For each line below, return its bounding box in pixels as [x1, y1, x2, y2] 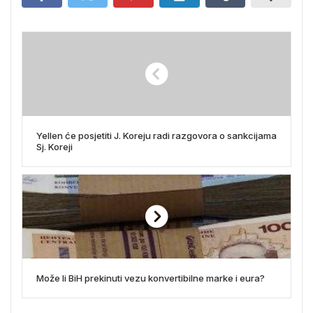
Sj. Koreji [36, 140, 73, 152]
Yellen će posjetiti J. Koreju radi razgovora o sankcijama [36, 129, 277, 141]
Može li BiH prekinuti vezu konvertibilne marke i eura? [36, 272, 265, 284]
